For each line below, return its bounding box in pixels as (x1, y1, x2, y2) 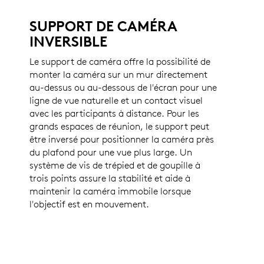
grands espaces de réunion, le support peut (29, 120, 209, 132)
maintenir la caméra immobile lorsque (29, 184, 191, 197)
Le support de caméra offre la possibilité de (29, 55, 210, 67)
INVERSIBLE (29, 32, 107, 50)
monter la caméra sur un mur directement (29, 68, 207, 80)
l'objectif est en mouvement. (29, 197, 149, 210)
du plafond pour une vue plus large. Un (29, 146, 192, 158)
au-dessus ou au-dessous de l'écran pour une (29, 81, 217, 93)
